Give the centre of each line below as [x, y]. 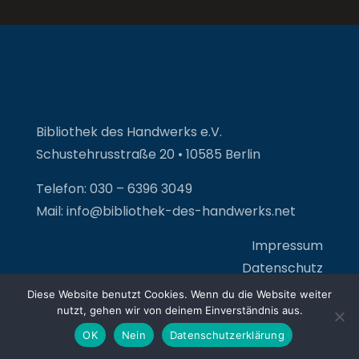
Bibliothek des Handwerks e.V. [129, 131]
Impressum [288, 245]
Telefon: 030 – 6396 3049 [114, 188]
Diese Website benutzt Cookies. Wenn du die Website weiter [179, 294]
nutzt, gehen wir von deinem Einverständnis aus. [179, 310]
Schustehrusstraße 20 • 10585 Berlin [148, 154]
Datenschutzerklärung [227, 335]
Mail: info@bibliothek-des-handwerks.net [165, 211]
